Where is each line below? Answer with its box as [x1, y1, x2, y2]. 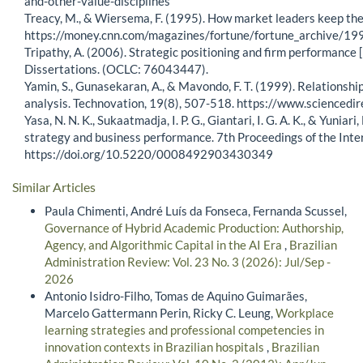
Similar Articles [12, 179, 96, 195]
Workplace [275, 305, 334, 320]
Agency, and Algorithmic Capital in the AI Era [45, 237, 284, 252]
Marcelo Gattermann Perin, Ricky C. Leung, [45, 305, 275, 320]
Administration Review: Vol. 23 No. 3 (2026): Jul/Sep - [45, 254, 331, 269]
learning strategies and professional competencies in [45, 322, 324, 337]
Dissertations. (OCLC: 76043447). [24, 62, 208, 77]
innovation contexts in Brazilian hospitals [45, 339, 267, 354]
